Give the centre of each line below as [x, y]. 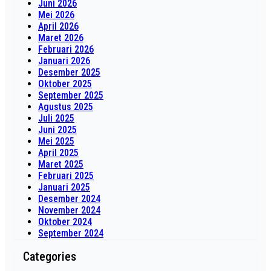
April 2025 [58, 153]
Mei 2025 [56, 142]
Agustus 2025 [66, 107]
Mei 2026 [56, 15]
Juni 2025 [57, 130]
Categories [50, 256]
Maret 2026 [61, 38]
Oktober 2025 [65, 84]
